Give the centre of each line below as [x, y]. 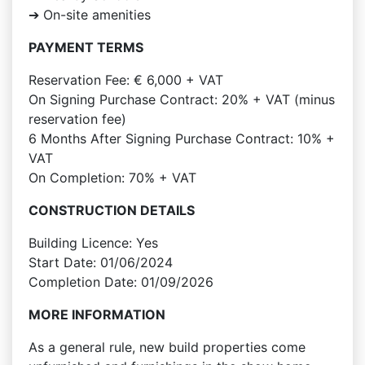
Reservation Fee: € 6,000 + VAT [126, 80]
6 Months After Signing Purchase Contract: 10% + [182, 139]
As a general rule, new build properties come [167, 347]
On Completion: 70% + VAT [112, 178]
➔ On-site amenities [90, 15]
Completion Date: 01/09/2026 [121, 282]
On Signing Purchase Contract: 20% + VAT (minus [182, 99]
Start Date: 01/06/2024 [101, 262]
